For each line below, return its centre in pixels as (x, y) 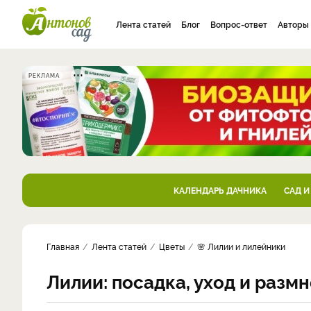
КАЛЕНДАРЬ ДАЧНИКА (220, 190)
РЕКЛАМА (44, 75)
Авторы (293, 24)
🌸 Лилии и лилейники (241, 246)
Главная (63, 246)
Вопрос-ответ (239, 24)
